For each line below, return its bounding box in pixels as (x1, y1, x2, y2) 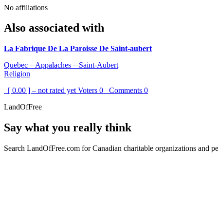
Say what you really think (4, 121, 131, 134)
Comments (103, 86, 144, 95)
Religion (4, 70, 30, 78)
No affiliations (4, 3, 48, 12)
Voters (78, 86, 99, 95)
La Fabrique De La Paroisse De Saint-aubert (4, 44, 152, 53)
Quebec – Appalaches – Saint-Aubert (4, 61, 118, 70)
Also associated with (4, 21, 104, 35)
